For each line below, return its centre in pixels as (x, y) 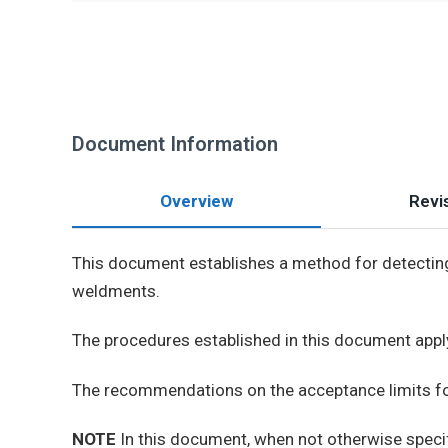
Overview (196, 201)
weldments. (116, 291)
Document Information (175, 144)
